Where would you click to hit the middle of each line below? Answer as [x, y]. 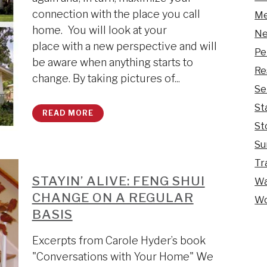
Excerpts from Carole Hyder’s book [119, 240]
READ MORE [68, 113]
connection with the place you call [116, 14]
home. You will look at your [99, 30]
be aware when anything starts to [112, 62]
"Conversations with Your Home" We [122, 257]
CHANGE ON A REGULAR [113, 198]
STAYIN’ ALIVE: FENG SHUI [118, 181]
